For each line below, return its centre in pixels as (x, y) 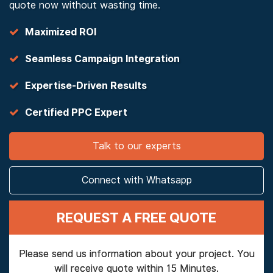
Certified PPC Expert (76, 112)
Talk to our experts (136, 146)
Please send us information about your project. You (136, 254)
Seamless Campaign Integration (102, 59)
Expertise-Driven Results (86, 86)
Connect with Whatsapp (136, 180)
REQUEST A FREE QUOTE (136, 218)
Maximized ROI (61, 32)
